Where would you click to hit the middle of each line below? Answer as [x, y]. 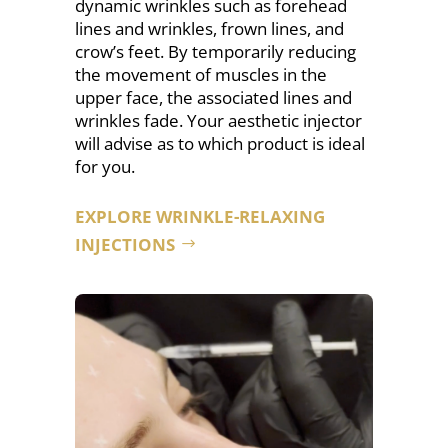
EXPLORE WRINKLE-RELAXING [199, 217]
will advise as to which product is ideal [219, 143]
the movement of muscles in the [200, 74]
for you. [104, 166]
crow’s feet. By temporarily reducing [215, 51]
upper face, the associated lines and [213, 97]
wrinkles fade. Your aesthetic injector [218, 120]
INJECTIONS [124, 245]
